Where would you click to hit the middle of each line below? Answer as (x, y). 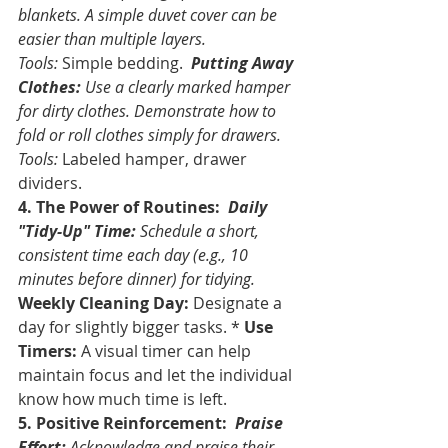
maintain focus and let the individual (157, 374)
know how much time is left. (122, 398)
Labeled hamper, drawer (154, 158)
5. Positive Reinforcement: (122, 422)
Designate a (237, 302)
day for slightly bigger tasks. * (131, 326)
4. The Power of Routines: (119, 206)
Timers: (47, 350)
